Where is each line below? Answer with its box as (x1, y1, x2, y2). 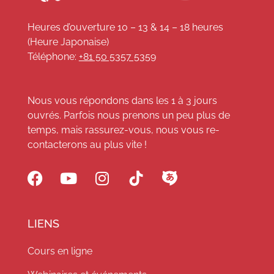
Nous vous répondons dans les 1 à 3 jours (27, 94, 217, 106)
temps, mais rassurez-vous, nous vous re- (27, 124, 220, 136)
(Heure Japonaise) (27, 35, 109, 48)
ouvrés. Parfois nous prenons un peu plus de (27, 109, 230, 121)
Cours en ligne (27, 245, 92, 257)
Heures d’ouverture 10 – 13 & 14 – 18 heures (27, 21, 223, 33)
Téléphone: (27, 50, 79, 62)
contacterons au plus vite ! (27, 138, 147, 150)
